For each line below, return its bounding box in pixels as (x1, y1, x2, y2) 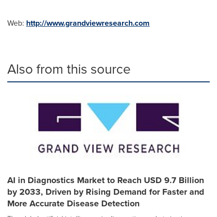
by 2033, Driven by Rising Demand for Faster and (7, 186, 204, 199)
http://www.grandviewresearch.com (26, 17, 150, 29)
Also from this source (7, 59, 131, 79)
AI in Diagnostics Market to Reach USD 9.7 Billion (7, 174, 204, 187)
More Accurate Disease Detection (7, 197, 139, 210)
